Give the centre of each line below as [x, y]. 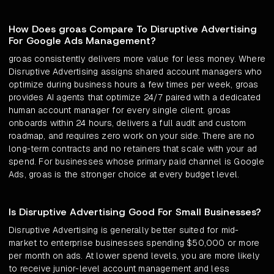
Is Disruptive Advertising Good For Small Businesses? [135, 212]
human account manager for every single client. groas [120, 110]
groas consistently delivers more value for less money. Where [137, 59]
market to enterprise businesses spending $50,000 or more [134, 243]
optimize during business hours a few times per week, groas [134, 85]
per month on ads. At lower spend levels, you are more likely [134, 256]
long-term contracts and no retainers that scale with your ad [133, 149]
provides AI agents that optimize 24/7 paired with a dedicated [135, 98]
